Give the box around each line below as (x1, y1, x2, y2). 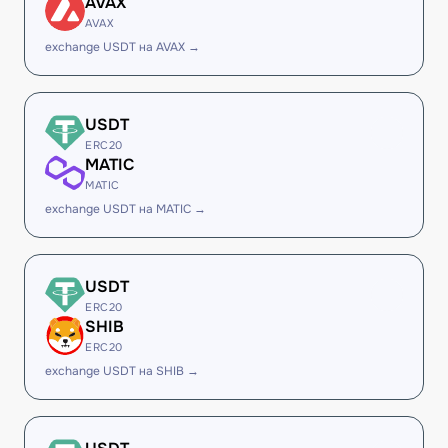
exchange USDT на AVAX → (45, 39, 200, 55)
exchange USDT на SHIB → (45, 363, 199, 379)
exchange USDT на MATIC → (45, 201, 206, 217)
